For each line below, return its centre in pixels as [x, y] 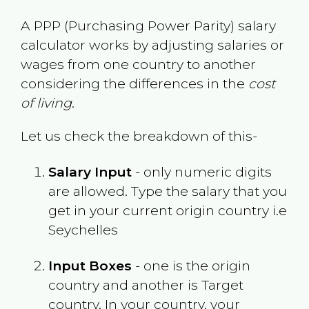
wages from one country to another [138, 64]
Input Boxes [90, 265]
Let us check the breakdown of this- [139, 136]
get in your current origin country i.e [167, 210]
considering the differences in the [134, 84]
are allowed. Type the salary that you [167, 191]
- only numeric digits [201, 171]
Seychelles [83, 229]
